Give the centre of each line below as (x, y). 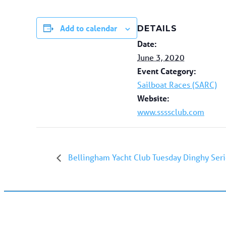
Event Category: (167, 71)
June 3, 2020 (161, 58)
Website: (153, 98)
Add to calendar (89, 28)
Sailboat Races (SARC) (177, 85)
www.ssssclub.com (171, 112)
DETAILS (157, 29)
